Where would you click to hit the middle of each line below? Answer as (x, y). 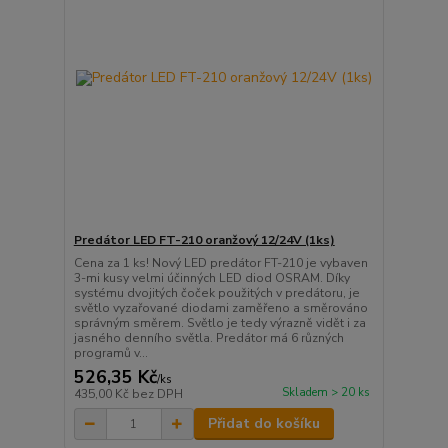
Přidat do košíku (263, 424)
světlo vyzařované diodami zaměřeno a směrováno (220, 308)
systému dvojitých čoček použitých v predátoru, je (216, 293)
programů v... (110, 353)
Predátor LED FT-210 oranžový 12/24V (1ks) (204, 240)
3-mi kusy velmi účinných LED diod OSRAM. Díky (211, 278)
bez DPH (157, 394)
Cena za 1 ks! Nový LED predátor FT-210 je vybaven (220, 263)
